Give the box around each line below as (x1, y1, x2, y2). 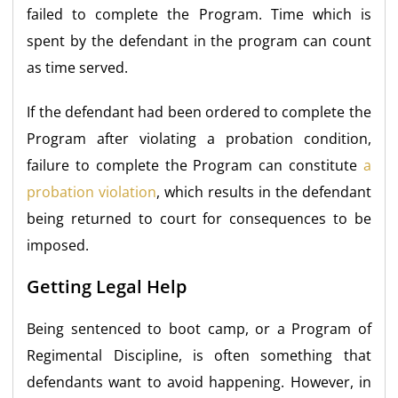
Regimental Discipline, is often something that (27, 345, 371, 365)
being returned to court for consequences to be (27, 208, 371, 228)
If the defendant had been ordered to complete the (27, 101, 371, 122)
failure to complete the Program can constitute (27, 155, 363, 175)
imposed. (27, 235, 90, 255)
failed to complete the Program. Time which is (27, 4, 371, 24)
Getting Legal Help (27, 274, 187, 298)
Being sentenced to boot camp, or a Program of (27, 318, 371, 338)
